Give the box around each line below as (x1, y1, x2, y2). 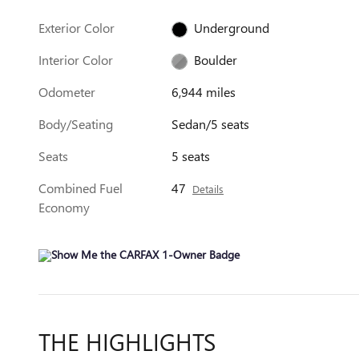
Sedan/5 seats (171, 115, 250, 132)
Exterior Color (38, 19, 115, 36)
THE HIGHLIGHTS (38, 325, 216, 357)
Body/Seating (38, 115, 113, 132)
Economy (38, 199, 90, 216)
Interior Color (38, 51, 113, 68)
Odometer (38, 83, 95, 100)
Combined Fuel (38, 179, 123, 196)
